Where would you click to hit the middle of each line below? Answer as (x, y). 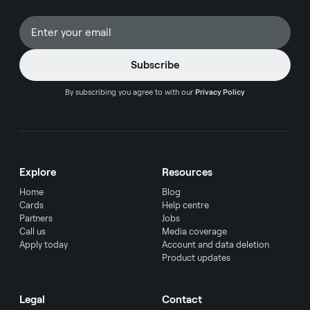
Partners (36, 218)
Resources (187, 172)
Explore (38, 172)
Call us (33, 231)
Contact (182, 299)
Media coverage (194, 231)
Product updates (196, 257)
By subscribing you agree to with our (130, 92)
